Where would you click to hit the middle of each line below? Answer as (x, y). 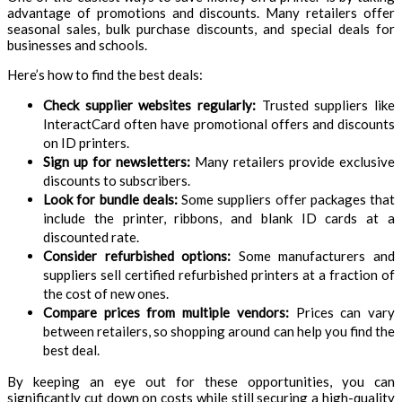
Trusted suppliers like (325, 105)
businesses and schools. (77, 44)
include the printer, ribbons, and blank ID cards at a (219, 218)
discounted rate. (91, 236)
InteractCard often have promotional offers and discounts (219, 123)
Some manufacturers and (313, 255)
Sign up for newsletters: (117, 161)
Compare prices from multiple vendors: (166, 312)
